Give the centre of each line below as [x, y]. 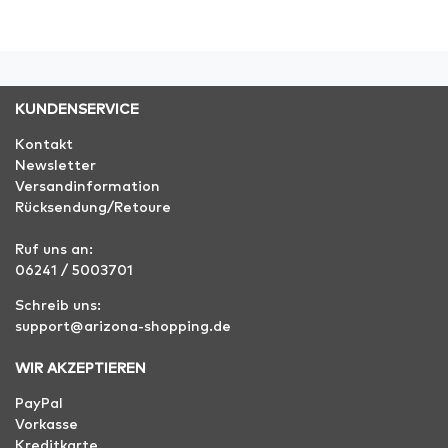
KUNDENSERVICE [77, 110]
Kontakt [44, 145]
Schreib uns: [58, 306]
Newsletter [55, 166]
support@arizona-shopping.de [123, 327]
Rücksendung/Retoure [93, 208]
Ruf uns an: [56, 250]
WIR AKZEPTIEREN [80, 369]
